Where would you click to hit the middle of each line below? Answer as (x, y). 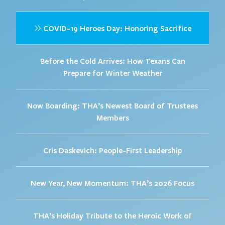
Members (113, 118)
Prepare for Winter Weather (113, 73)
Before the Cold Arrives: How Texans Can (113, 61)
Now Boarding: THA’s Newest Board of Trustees (113, 106)
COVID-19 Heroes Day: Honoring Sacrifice (116, 28)
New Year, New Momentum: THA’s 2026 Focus (113, 183)
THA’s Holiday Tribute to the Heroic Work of (113, 216)
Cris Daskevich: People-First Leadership (113, 150)
